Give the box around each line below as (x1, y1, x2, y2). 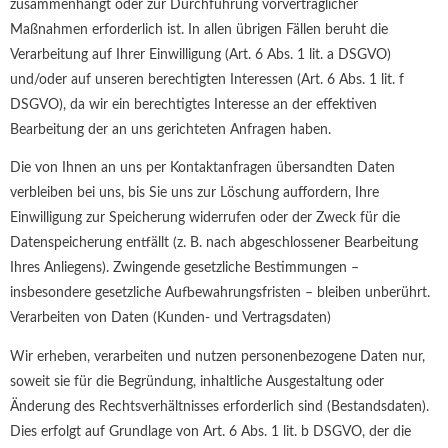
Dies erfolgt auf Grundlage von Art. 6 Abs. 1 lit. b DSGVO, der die (10, 425, 411, 440)
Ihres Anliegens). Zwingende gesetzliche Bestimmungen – (10, 261, 359, 276)
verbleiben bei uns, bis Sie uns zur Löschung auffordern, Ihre (10, 186, 379, 201)
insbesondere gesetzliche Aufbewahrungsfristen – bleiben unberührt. (10, 286, 430, 301)
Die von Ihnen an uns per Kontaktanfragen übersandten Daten (10, 161, 395, 176)
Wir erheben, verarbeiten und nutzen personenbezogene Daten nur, (10, 350, 425, 365)
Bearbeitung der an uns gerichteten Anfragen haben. (10, 122, 331, 137)
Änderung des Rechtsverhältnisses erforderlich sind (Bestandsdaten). (10, 400, 429, 415)
